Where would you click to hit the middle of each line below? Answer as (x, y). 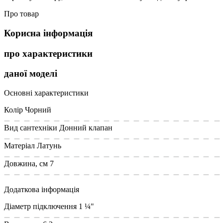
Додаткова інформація (42, 189)
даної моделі (31, 74)
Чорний (38, 110)
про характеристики (48, 53)
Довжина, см (26, 163)
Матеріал (19, 145)
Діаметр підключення (40, 206)
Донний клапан (86, 127)
